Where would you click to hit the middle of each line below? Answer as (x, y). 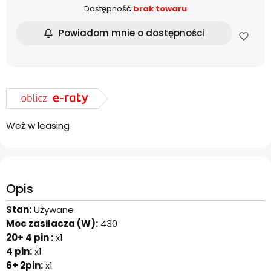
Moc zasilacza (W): (52, 224)
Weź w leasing (38, 126)
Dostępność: (109, 8)
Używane (53, 210)
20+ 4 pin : (30, 238)
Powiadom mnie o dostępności (132, 33)
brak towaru (160, 8)
